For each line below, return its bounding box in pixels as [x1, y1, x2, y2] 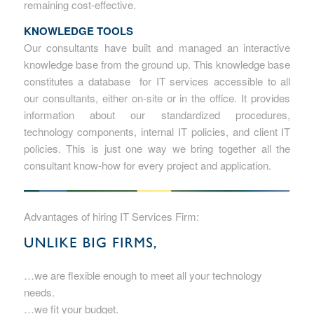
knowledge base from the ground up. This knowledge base [23, 56, 291, 71]
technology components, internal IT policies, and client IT [23, 123, 291, 139]
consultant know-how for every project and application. [23, 157, 271, 172]
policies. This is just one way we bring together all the [23, 140, 291, 156]
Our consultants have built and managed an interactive [23, 39, 291, 55]
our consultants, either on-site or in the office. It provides [23, 90, 291, 105]
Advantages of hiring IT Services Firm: [23, 209, 199, 224]
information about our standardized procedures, [23, 107, 291, 122]
